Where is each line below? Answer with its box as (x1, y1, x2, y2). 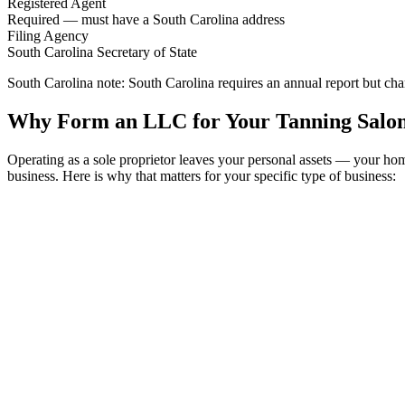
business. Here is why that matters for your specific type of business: (7, 167, 396, 184)
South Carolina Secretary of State (7, 43, 197, 60)
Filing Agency (7, 27, 89, 43)
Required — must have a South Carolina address (7, 11, 285, 27)
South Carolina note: (7, 74, 125, 90)
